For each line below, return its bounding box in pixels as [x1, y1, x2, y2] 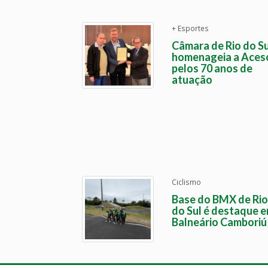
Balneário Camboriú [172, 215, 267, 229]
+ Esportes [172, 23, 209, 33]
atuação [172, 73, 212, 86]
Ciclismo [172, 176, 201, 187]
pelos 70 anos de [172, 62, 252, 75]
